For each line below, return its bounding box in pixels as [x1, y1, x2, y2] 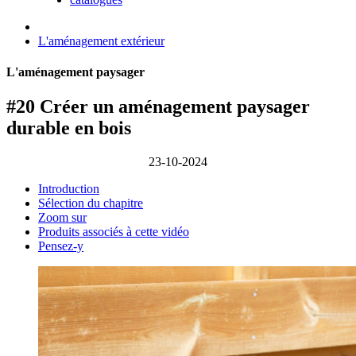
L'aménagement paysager [6, 64, 145, 79]
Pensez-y [38, 239, 83, 253]
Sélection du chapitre [38, 196, 143, 211]
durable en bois [6, 118, 131, 139]
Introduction [38, 182, 99, 196]
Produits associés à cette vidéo [38, 225, 189, 239]
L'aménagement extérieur [38, 33, 164, 48]
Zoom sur [38, 211, 87, 225]
